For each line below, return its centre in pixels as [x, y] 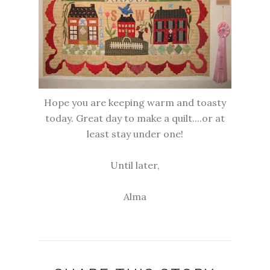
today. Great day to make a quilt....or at [135, 118]
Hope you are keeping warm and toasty [135, 103]
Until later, [135, 165]
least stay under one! [135, 134]
